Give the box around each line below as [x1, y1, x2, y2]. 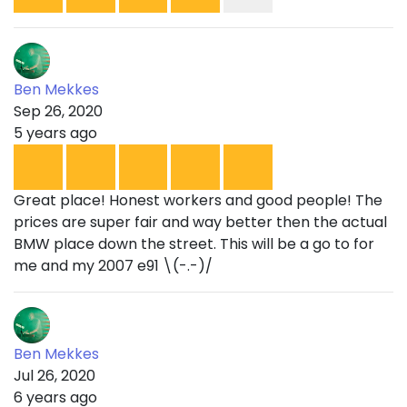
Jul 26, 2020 [14, 364, 95, 386]
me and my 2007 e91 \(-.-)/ [14, 254, 213, 276]
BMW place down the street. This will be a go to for [14, 233, 374, 254]
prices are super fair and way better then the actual [14, 211, 387, 233]
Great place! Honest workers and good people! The [14, 189, 382, 211]
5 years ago [14, 123, 97, 144]
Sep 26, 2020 [14, 101, 103, 123]
